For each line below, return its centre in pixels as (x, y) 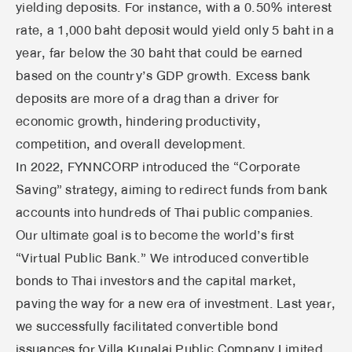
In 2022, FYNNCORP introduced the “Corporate (158, 167)
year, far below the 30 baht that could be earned (159, 53)
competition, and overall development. (131, 144)
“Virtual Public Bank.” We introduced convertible (163, 258)
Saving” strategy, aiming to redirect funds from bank (172, 189)
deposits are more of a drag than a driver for (148, 98)
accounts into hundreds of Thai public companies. (165, 212)
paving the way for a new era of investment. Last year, (176, 303)
